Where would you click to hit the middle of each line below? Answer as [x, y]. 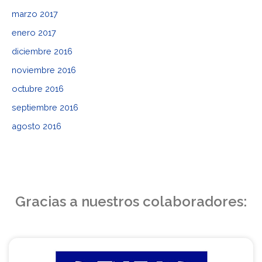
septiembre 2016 [45, 107]
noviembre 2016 [44, 70]
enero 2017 [34, 33]
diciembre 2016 [42, 51]
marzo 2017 [35, 14]
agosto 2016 [37, 126]
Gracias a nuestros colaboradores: [131, 201]
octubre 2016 [38, 88]
